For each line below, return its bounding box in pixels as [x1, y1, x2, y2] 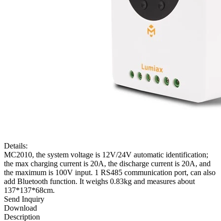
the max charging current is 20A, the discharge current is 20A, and [4, 159, 211, 168]
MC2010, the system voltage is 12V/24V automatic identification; [4, 150, 208, 159]
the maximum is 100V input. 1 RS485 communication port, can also [4, 168, 216, 177]
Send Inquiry [4, 194, 44, 203]
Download [4, 203, 37, 212]
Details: [4, 141, 28, 150]
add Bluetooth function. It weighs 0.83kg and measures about [4, 177, 195, 185]
